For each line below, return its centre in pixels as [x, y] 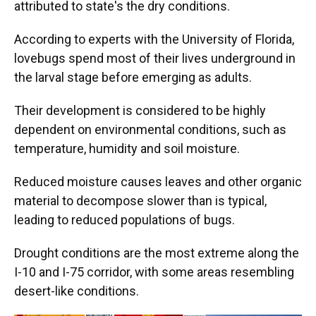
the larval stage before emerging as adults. [133, 78]
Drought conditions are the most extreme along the [157, 253]
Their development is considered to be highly [140, 111]
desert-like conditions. [77, 291]
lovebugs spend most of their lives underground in [155, 59]
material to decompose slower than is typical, [140, 201]
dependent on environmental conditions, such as [150, 130]
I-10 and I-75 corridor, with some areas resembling [154, 272]
